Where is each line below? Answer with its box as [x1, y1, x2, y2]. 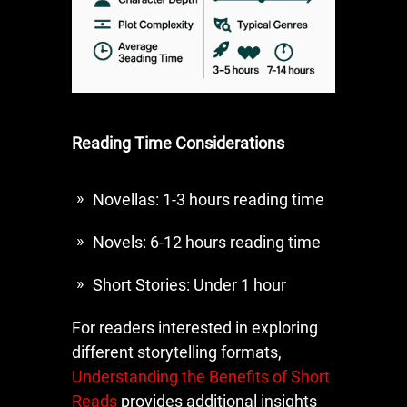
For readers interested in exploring [72, 317, 318, 337]
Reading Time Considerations [72, 133, 284, 153]
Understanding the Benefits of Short [72, 366, 330, 386]
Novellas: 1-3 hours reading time [93, 189, 324, 209]
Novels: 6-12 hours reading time [93, 232, 321, 252]
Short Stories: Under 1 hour [93, 274, 286, 294]
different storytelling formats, [72, 342, 282, 362]
